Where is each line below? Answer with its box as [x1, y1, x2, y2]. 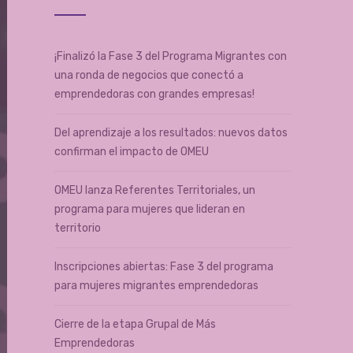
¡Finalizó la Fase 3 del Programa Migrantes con [54, 50, 287, 63]
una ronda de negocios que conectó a [54, 69, 243, 82]
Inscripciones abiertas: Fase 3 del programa [54, 260, 273, 273]
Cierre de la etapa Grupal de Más [54, 318, 216, 331]
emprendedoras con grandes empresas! [54, 87, 255, 101]
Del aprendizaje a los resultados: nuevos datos [54, 126, 288, 139]
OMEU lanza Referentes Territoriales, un [54, 184, 255, 197]
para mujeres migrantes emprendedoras [54, 279, 258, 292]
